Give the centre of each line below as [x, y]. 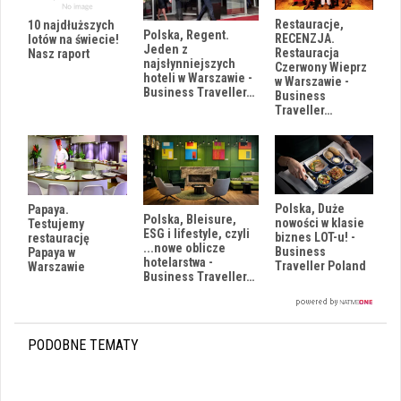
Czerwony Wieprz [321, 68]
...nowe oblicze [184, 247]
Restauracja [307, 53]
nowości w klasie [320, 223]
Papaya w [51, 252]
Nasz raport [59, 53]
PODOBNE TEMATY [83, 346]
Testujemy [56, 223]
